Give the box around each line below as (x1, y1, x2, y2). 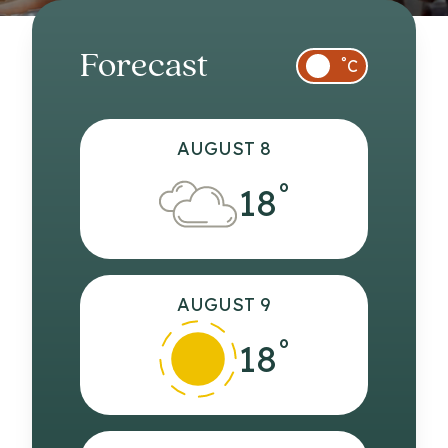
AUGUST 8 (177, 137, 271, 160)
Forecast (80, 50, 208, 85)
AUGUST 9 (177, 293, 271, 316)
